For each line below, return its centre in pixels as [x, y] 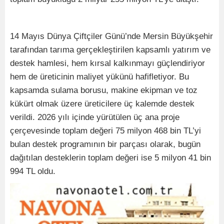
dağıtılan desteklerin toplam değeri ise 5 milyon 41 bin [110, 158]
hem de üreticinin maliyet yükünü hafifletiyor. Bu [99, 77]
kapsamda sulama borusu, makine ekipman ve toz [104, 90]
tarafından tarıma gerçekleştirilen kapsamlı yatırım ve [110, 50]
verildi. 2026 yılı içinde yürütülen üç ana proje [95, 117]
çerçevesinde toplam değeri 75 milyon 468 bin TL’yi [105, 131]
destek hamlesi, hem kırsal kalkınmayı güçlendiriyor [107, 63]
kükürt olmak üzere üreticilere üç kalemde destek [102, 104]
